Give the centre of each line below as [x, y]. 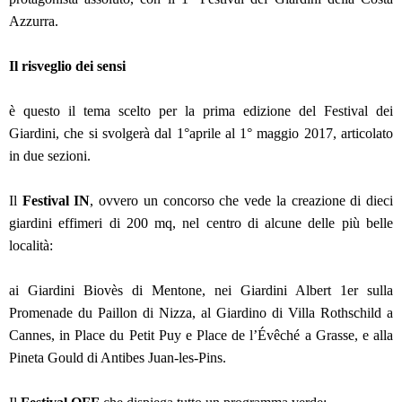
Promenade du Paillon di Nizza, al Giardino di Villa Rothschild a [201, 313]
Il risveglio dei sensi [69, 66]
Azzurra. [35, 22]
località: [33, 246]
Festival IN [56, 201]
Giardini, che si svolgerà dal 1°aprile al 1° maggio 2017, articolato [201, 134]
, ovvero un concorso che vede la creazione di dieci [242, 201]
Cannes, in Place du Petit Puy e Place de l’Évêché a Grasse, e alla [201, 336]
